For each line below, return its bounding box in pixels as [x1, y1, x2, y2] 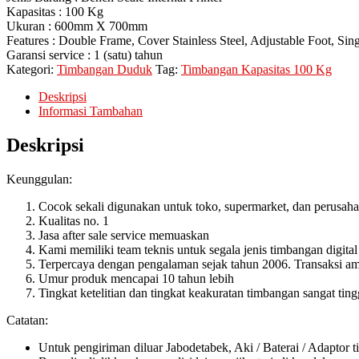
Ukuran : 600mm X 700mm [6, 19, 147, 34]
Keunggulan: [6, 171, 72, 186]
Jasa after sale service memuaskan [38, 228, 209, 242]
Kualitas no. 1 [38, 213, 109, 228]
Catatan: [6, 313, 48, 327]
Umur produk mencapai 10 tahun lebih [38, 271, 234, 285]
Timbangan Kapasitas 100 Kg [181, 63, 332, 77]
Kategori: [6, 63, 57, 77]
